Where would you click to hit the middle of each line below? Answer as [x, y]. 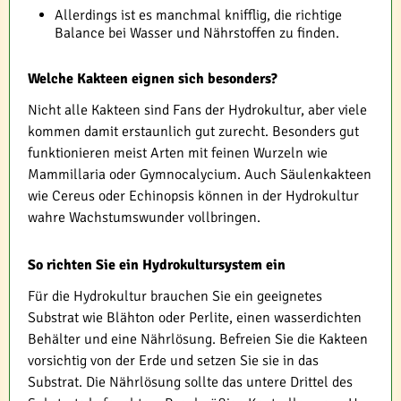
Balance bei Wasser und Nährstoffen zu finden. [197, 34]
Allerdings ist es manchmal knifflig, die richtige [198, 16]
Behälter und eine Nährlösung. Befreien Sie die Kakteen [198, 340]
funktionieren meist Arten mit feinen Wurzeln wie [178, 154]
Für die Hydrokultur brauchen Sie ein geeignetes [175, 297]
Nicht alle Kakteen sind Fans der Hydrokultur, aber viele [197, 111]
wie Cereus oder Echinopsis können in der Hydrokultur [193, 196]
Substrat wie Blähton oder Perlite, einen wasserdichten [195, 318]
